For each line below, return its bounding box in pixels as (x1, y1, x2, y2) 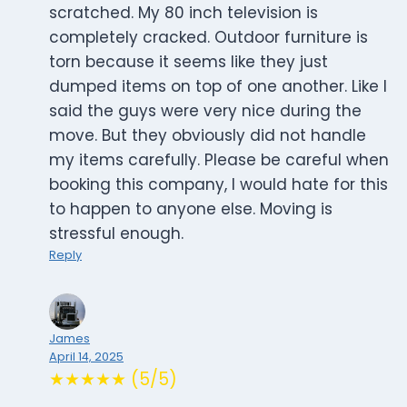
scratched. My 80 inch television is (49, 2, 318, 25)
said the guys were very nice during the (49, 100, 362, 123)
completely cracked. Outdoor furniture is (49, 26, 368, 49)
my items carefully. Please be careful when (49, 149, 389, 172)
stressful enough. (49, 223, 184, 245)
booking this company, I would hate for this (49, 174, 388, 196)
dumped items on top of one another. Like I (49, 75, 387, 98)
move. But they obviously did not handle (49, 124, 366, 147)
